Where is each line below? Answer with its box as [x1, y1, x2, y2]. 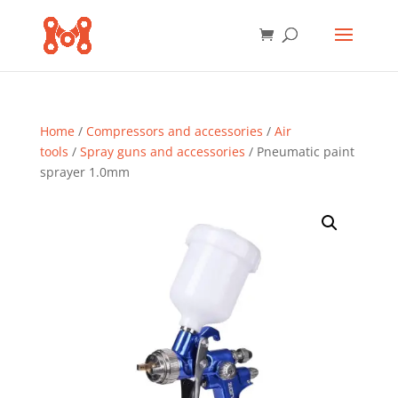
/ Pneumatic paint [244, 143, 354, 160]
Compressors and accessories [85, 123, 263, 139]
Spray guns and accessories [79, 143, 245, 160]
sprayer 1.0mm [39, 163, 130, 180]
